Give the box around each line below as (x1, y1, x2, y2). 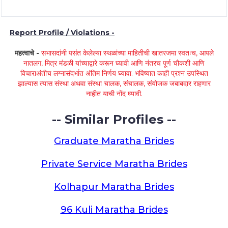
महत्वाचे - (14, 48, 41, 58)
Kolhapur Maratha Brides (54, 181, 174, 192)
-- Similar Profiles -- (52, 112, 176, 127)
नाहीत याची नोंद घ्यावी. (85, 89, 142, 98)
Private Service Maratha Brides (41, 158, 187, 169)
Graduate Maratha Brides (54, 135, 174, 147)
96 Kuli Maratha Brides (60, 204, 168, 215)
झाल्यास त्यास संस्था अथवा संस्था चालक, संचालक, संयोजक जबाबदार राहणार (17, 79, 211, 88)
